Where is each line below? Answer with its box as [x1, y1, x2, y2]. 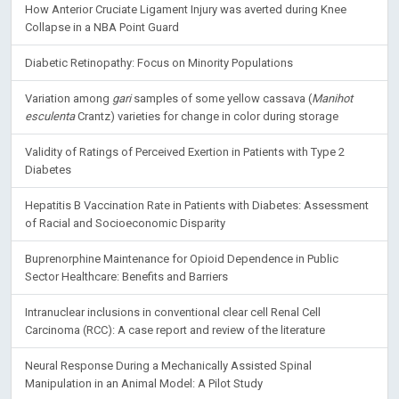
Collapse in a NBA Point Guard [25, 20, 179, 34]
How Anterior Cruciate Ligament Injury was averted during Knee [25, 3, 346, 16]
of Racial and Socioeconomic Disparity [25, 216, 225, 230]
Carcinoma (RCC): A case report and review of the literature [25, 323, 325, 337]
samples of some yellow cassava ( [131, 92, 312, 105]
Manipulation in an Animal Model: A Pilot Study [25, 377, 263, 390]
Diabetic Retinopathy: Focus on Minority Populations [25, 56, 293, 69]
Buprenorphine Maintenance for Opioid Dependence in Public [25, 252, 338, 265]
